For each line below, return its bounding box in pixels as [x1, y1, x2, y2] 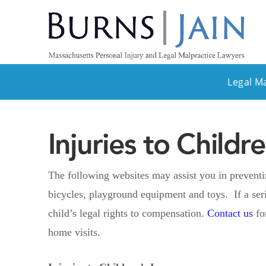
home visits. [47, 226, 100, 238]
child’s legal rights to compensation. [47, 207, 207, 219]
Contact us [207, 207, 256, 219]
